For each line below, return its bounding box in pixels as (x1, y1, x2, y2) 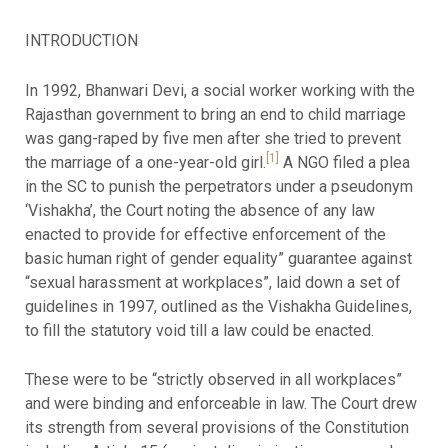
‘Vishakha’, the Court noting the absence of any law (24, 200, 375, 220)
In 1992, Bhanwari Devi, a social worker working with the (24, 80, 415, 100)
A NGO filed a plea (278, 152, 410, 172)
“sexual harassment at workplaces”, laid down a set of (24, 272, 401, 292)
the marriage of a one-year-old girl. (24, 152, 266, 172)
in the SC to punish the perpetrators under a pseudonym (24, 176, 413, 196)
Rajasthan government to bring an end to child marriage (24, 104, 406, 124)
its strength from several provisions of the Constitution (24, 418, 409, 438)
